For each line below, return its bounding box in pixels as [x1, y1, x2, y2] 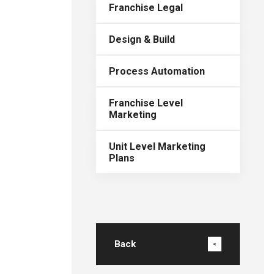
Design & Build [109, 33, 175, 45]
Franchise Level [109, 97, 183, 109]
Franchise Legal [109, 1, 183, 13]
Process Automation [109, 65, 205, 77]
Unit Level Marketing [109, 140, 206, 152]
